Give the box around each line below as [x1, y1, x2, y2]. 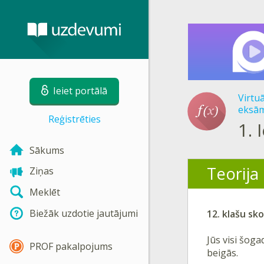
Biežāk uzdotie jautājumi [29, 206, 138, 220]
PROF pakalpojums [29, 239, 113, 253]
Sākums [29, 143, 64, 157]
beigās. [207, 246, 238, 259]
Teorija [207, 162, 259, 184]
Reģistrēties [48, 113, 101, 126]
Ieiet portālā [53, 84, 107, 97]
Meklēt [29, 186, 60, 199]
